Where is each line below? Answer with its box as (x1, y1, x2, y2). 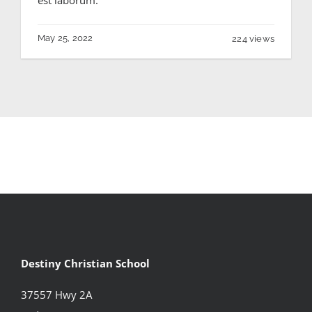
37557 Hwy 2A (20, 287, 92, 302)
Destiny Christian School (20, 256, 150, 270)
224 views (232, 33, 275, 44)
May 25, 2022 (37, 32, 93, 43)
